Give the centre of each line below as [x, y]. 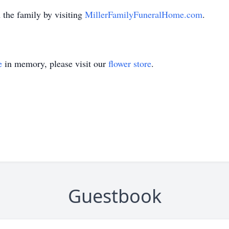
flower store [130, 63]
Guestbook [114, 196]
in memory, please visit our [55, 63]
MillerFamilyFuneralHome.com [144, 14]
